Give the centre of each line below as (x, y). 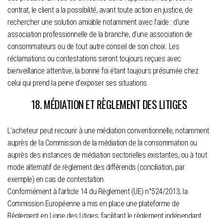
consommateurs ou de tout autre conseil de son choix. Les (93, 46)
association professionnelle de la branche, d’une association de (100, 34)
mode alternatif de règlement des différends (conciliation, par (96, 167)
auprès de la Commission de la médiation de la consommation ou (102, 143)
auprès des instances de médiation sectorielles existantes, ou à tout (107, 155)
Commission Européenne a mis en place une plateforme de (93, 203)
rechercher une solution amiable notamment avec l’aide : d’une (98, 22)
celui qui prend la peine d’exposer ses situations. (78, 83)
